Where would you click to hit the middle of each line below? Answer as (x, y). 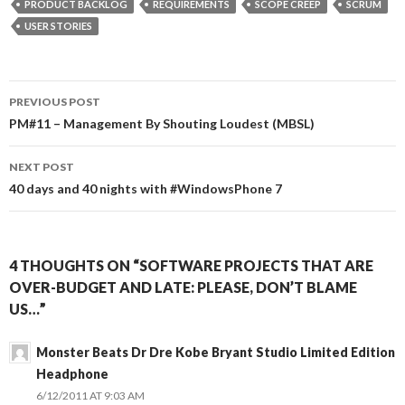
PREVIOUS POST (55, 102)
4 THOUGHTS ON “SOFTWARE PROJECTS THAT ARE (191, 265)
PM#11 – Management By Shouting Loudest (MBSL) (162, 123)
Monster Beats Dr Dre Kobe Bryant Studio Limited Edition (216, 352)
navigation (65, 127)
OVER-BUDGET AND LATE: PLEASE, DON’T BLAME (183, 287)
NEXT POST (42, 167)
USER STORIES (58, 26)
